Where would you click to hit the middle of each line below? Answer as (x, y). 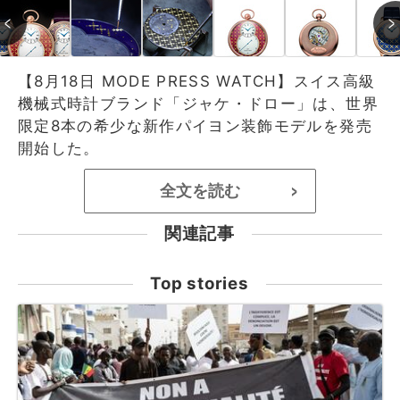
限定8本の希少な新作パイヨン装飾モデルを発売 (195, 125)
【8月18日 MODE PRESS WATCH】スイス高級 (197, 81)
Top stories (200, 283)
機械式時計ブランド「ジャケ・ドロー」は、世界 (198, 103)
